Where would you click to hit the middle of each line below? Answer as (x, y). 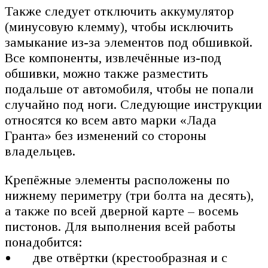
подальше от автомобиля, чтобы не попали (129, 89)
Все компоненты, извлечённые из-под (113, 57)
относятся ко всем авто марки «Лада (111, 120)
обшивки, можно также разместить (106, 73)
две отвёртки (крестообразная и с (130, 257)
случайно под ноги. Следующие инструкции (133, 104)
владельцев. (40, 151)
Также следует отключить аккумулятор (119, 11)
